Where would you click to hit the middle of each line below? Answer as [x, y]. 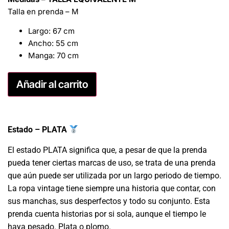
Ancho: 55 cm [53, 43]
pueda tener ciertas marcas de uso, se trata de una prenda [112, 163]
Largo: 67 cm [51, 31]
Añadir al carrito [52, 85]
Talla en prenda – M [43, 11]
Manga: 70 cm [53, 56]
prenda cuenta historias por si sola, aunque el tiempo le [107, 214]
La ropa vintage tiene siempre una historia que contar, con [112, 188]
